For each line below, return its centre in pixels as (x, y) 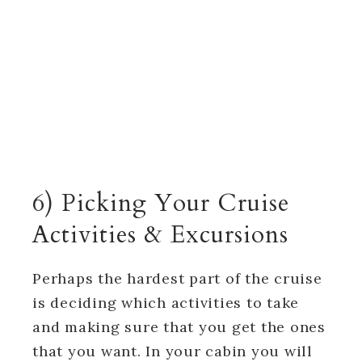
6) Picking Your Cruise (161, 204)
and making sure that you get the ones (179, 327)
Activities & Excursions (164, 235)
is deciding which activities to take (166, 303)
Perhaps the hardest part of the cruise (177, 279)
